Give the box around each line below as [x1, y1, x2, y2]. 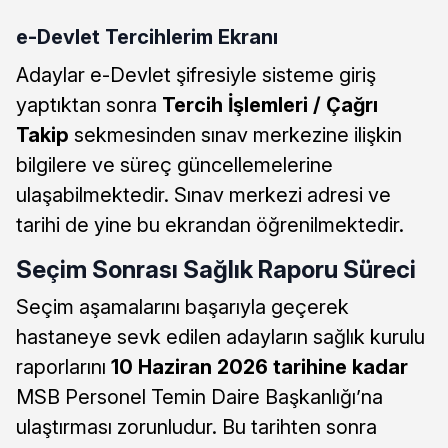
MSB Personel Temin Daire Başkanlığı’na [16, 384, 383, 409]
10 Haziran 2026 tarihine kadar [111, 354, 408, 379]
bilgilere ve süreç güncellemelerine [16, 152, 333, 177]
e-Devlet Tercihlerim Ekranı [16, 23, 278, 49]
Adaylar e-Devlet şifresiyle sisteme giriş [16, 62, 376, 87]
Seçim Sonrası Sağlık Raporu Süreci [16, 254, 416, 284]
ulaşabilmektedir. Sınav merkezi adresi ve [16, 182, 391, 207]
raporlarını [16, 354, 111, 379]
